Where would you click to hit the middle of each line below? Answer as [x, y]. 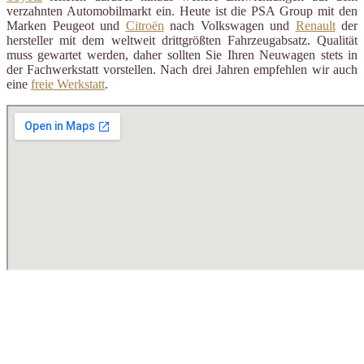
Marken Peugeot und [66, 26]
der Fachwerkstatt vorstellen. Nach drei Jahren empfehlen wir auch [182, 70]
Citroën [145, 26]
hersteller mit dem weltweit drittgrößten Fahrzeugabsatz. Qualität [182, 41]
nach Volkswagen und [230, 26]
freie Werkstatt [68, 84]
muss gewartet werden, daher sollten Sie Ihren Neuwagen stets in [182, 55]
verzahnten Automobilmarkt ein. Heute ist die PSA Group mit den [182, 11]
